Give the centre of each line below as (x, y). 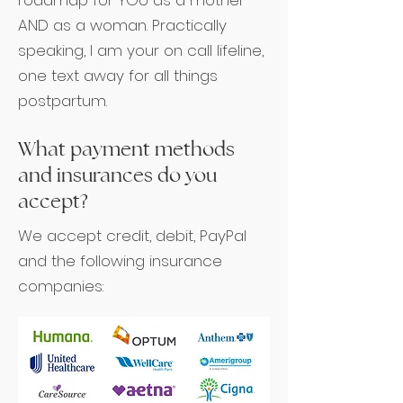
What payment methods (126, 149)
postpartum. (63, 101)
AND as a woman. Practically (122, 25)
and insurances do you (117, 175)
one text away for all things (118, 76)
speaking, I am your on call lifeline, (141, 50)
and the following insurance (120, 261)
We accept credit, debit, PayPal (132, 236)
